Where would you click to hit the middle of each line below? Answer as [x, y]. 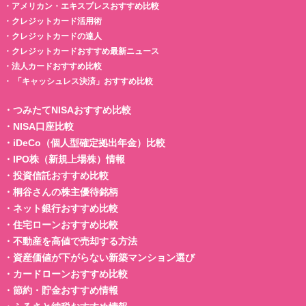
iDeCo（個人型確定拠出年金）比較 [89, 142]
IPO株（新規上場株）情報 [69, 159]
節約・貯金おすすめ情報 [66, 290]
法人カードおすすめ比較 [57, 66]
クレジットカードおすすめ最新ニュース [85, 51]
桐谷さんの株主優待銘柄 [66, 192]
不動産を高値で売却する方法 [75, 241]
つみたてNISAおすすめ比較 [72, 110]
